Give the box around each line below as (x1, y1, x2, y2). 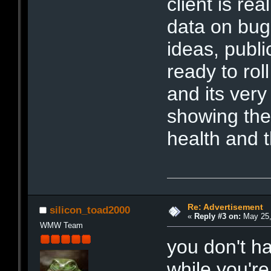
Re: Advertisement (187, 201, 263, 212)
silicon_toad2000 (50, 204, 130, 217)
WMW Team (39, 221, 83, 230)
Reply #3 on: (194, 211, 241, 221)
